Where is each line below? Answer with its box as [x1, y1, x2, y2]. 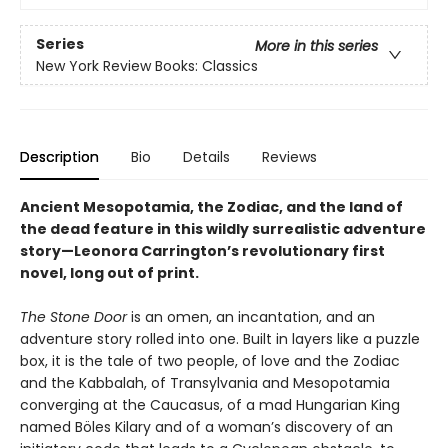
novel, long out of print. [20, 263, 199, 284]
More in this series [255, 35, 378, 56]
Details [183, 147, 230, 168]
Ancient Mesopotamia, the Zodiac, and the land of [20, 197, 403, 218]
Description [20, 147, 99, 168]
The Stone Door [20, 307, 127, 328]
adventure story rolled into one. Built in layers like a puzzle [20, 329, 420, 350]
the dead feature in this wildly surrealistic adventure [20, 219, 426, 240]
